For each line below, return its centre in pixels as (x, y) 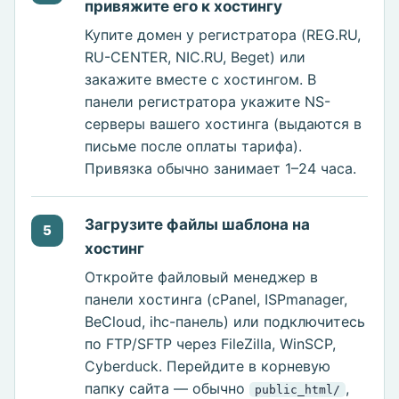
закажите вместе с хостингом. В (200, 80)
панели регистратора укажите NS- (208, 102)
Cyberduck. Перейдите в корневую (208, 366)
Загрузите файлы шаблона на (197, 225)
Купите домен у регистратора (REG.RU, (223, 35)
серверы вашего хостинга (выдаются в (223, 124)
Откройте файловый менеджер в (201, 277)
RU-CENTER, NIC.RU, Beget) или (195, 57)
